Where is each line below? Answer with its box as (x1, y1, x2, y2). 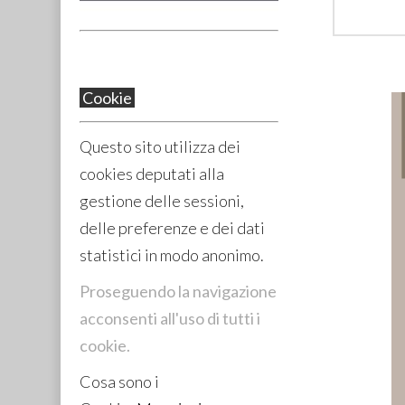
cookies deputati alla (79, 163, 224, 184)
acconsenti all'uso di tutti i (79, 307, 260, 328)
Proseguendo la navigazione (79, 280, 277, 301)
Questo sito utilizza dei (79, 136, 240, 156)
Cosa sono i (79, 371, 159, 391)
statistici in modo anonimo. (79, 244, 267, 265)
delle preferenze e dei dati (79, 217, 265, 238)
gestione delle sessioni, (79, 190, 244, 211)
